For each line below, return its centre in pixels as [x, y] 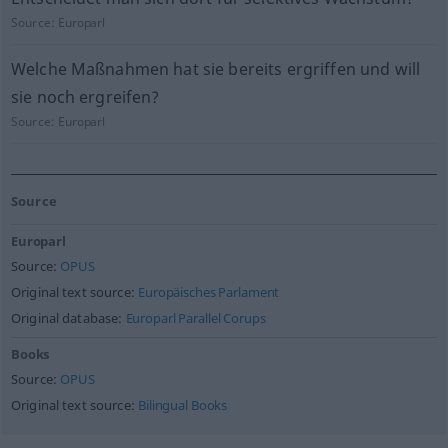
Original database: [68, 318]
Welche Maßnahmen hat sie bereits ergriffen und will [215, 69]
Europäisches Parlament [209, 292]
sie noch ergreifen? [85, 97]
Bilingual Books [183, 405]
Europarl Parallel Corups [195, 318]
